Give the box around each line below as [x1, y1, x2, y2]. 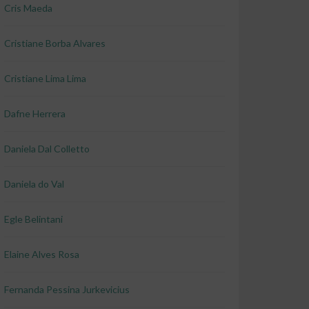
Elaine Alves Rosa [4, 248, 79, 260]
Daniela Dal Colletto [4, 143, 90, 154]
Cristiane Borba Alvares [4, 37, 106, 49]
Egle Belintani [4, 213, 63, 225]
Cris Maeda [4, 2, 52, 14]
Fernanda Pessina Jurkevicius [4, 283, 130, 295]
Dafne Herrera [4, 108, 66, 119]
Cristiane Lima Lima [4, 72, 86, 84]
